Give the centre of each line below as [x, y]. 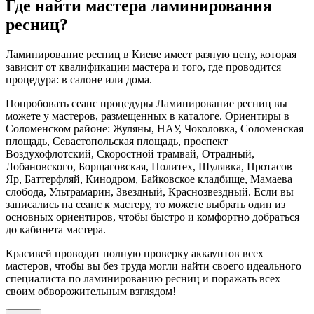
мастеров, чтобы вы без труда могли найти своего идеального [153, 266]
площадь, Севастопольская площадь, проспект [117, 141]
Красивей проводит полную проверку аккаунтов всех [135, 253]
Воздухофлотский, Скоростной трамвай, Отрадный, [130, 153]
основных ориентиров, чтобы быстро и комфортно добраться [152, 217]
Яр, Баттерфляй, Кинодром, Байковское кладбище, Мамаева [149, 179]
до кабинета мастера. [57, 229]
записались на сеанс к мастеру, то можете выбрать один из [145, 204]
